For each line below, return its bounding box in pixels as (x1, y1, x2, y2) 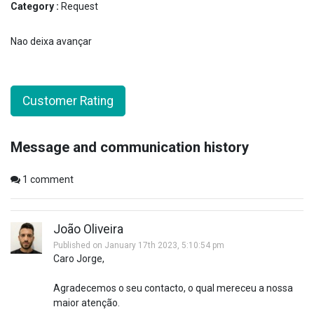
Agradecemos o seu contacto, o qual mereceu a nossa (53, 282, 293, 294)
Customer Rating (22, 93, 114, 108)
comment (28, 173, 74, 185)
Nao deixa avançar (11, 35, 92, 47)
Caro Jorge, (53, 252, 104, 264)
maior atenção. (53, 296, 120, 308)
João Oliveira (53, 221, 123, 236)
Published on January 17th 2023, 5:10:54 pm (53, 240, 224, 250)
